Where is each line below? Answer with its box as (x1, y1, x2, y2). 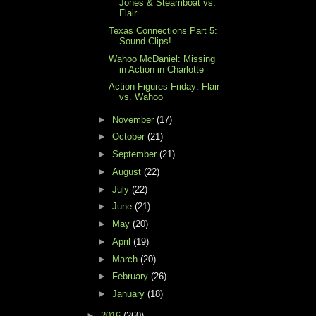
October (111, 131, 147, 142)
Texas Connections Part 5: (109, 25, 218, 36)
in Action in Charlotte (119, 63, 205, 75)
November (111, 114, 157, 125)
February (111, 271, 151, 282)
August (111, 166, 144, 177)
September (111, 149, 159, 160)
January (111, 288, 147, 300)
